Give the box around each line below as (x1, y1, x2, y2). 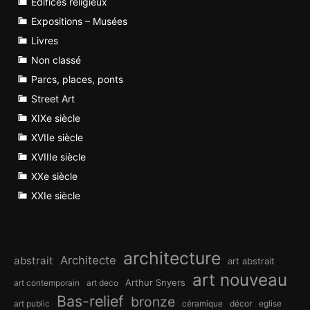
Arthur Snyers (125, 277, 185, 289)
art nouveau (192, 270, 287, 291)
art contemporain (14, 277, 80, 289)
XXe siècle (31, 170, 77, 183)
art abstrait (228, 255, 275, 267)
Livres (31, 35, 58, 47)
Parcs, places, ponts (31, 73, 123, 86)
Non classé (31, 54, 81, 66)
